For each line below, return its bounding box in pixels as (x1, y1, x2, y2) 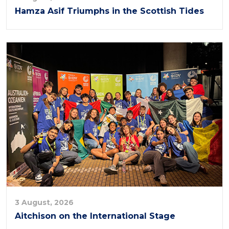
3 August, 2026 (15, 197, 74, 207)
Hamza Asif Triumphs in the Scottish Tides (15, 6, 204, 16)
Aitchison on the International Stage (15, 211, 175, 221)
